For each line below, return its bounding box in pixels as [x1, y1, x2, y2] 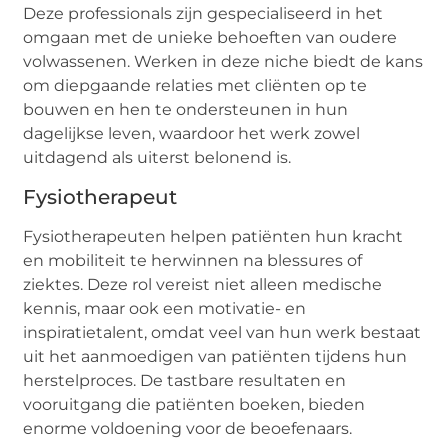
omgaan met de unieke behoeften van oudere [23, 28, 398, 48]
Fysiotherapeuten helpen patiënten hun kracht [23, 226, 404, 246]
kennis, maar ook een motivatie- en [23, 298, 307, 318]
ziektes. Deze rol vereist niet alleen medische [23, 274, 383, 294]
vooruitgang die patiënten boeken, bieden [23, 394, 366, 414]
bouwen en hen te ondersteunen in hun [23, 100, 349, 120]
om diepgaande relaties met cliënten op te [23, 76, 368, 96]
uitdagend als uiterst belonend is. [23, 148, 292, 168]
